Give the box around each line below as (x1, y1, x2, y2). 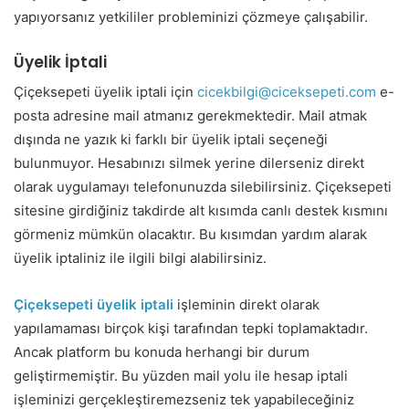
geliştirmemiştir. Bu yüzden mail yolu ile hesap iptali (14, 367, 348, 385)
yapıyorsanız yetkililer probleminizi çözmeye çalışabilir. (14, 7, 368, 26)
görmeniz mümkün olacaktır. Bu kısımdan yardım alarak (14, 225, 367, 244)
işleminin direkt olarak (173, 296, 320, 314)
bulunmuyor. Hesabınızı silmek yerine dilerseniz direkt (14, 154, 364, 173)
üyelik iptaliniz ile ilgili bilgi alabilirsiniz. (14, 249, 267, 267)
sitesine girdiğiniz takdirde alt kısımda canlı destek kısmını (14, 202, 388, 220)
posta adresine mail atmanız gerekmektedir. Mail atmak (14, 107, 367, 125)
